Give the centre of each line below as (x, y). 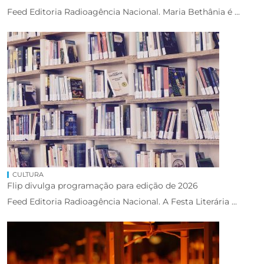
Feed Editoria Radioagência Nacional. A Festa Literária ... (122, 201)
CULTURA (28, 174)
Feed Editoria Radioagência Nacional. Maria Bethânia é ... (123, 11)
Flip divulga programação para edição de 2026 (103, 185)
